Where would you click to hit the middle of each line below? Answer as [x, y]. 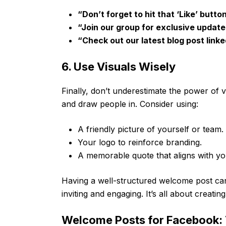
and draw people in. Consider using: [130, 104]
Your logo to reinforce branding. [140, 142]
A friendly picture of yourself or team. [151, 129]
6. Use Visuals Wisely [119, 66]
